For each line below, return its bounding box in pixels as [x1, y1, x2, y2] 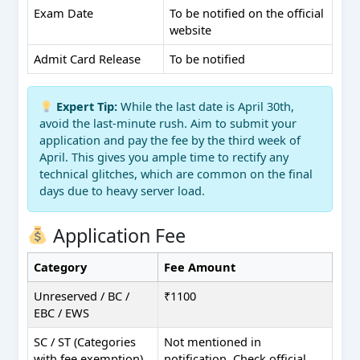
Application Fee [48, 222, 186, 248]
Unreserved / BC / [34, 287, 130, 304]
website [170, 22, 212, 39]
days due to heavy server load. [39, 182, 206, 199]
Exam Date [34, 5, 94, 22]
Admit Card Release [34, 51, 141, 67]
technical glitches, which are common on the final [39, 166, 313, 182]
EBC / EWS [34, 304, 90, 321]
